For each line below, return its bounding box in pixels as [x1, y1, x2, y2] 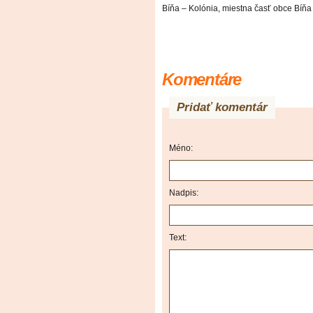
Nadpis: [169, 188, 198, 198]
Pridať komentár [177, 101, 268, 115]
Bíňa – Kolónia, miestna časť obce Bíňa [162, 3, 312, 14]
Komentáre [162, 70, 242, 89]
